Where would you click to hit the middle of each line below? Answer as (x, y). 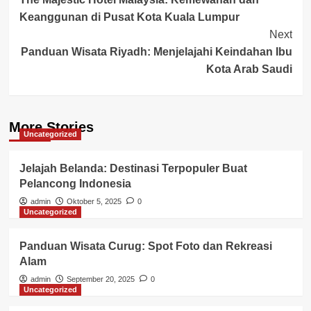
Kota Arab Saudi (249, 69)
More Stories (51, 127)
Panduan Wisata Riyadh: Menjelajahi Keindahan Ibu (156, 51)
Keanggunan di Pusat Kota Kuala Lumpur (129, 17)
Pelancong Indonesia (75, 183)
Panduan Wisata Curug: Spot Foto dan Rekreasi (145, 246)
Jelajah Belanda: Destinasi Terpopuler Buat (133, 168)
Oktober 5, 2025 (94, 201)
